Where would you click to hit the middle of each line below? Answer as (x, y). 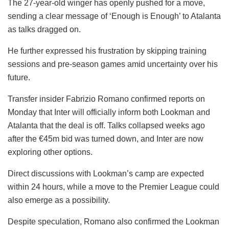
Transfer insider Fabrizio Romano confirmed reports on (106, 99)
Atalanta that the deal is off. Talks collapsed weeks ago (106, 125)
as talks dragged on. (44, 29)
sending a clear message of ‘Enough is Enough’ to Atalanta (114, 16)
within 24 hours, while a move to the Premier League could (113, 187)
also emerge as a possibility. (59, 200)
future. (19, 77)
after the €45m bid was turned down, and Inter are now (106, 139)
